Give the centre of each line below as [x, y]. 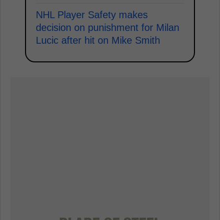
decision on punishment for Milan [108, 28]
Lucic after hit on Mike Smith [98, 41]
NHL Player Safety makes [92, 15]
